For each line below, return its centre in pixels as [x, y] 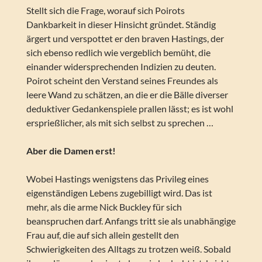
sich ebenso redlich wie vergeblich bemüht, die [118, 53]
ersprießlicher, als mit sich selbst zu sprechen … [120, 123]
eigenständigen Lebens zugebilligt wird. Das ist [119, 193]
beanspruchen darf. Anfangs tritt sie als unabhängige [131, 221]
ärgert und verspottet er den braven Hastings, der [125, 39]
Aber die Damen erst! [71, 151]
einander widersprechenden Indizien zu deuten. [121, 67]
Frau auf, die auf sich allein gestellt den [102, 235]
